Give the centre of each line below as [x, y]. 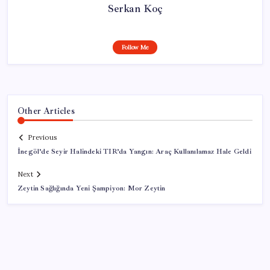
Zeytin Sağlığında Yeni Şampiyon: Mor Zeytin [92, 189]
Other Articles [46, 111]
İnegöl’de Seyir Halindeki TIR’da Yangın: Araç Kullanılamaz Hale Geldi [134, 152]
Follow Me [135, 47]
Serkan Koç [135, 8]
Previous [42, 138]
